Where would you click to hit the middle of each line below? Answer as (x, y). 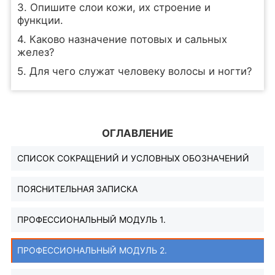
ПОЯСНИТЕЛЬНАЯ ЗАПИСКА (77, 189)
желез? (36, 52)
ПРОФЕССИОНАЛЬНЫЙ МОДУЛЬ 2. (92, 250)
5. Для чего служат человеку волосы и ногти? (134, 71)
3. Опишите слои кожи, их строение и (114, 7)
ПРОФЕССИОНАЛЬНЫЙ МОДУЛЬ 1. (91, 219)
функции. (40, 20)
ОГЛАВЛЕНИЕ (137, 133)
